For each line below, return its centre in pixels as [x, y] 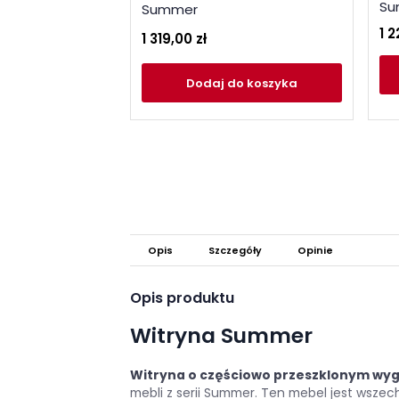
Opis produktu [182, 298]
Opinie [315, 251]
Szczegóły [235, 251]
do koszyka [262, 83]
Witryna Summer [221, 336]
